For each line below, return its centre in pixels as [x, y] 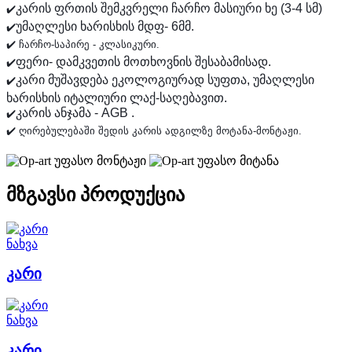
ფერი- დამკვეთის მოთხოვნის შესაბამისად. [145, 61]
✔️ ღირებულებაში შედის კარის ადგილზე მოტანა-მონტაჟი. [154, 130]
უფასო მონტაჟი [99, 160]
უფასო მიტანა [236, 160]
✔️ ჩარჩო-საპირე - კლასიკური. [83, 44]
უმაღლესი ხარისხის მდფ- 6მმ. [105, 26]
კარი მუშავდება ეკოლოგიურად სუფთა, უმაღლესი [165, 79]
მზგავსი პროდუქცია [95, 194]
